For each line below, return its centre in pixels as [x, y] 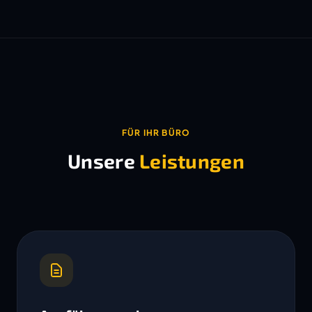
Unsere [104, 161]
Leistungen [192, 161]
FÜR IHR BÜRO [156, 133]
